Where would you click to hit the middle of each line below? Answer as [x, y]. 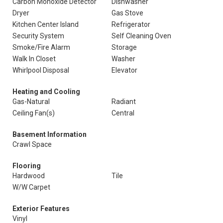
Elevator [124, 70]
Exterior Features [41, 209]
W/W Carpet [31, 187]
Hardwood [29, 176]
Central [123, 113]
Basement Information [50, 134]
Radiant [124, 102]
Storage [124, 47]
